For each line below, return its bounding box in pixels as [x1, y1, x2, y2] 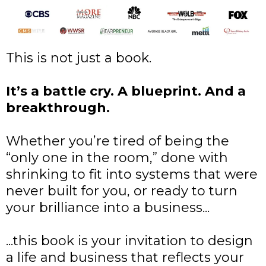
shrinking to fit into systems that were [6, 166, 258, 183]
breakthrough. [6, 100, 110, 116]
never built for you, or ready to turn [6, 183, 237, 199]
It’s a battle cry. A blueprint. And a [6, 83, 246, 100]
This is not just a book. [6, 50, 151, 66]
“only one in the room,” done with [6, 150, 228, 166]
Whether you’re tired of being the [6, 133, 229, 150]
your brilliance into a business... [6, 199, 210, 216]
